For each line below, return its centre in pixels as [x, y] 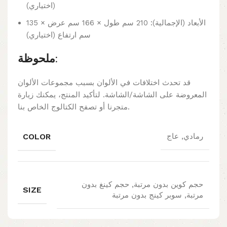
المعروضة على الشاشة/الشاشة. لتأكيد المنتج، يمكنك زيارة [112, 94]
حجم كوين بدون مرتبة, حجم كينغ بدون [142, 184]
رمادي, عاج [185, 137]
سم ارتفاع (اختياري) [59, 35]
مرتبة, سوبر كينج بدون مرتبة [158, 195]
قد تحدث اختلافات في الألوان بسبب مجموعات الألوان [104, 82]
